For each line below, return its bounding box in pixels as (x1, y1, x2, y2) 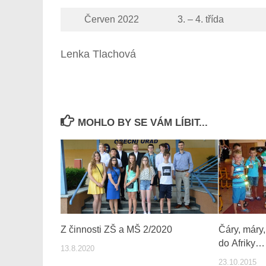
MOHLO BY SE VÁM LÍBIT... (78, 117, 208, 129)
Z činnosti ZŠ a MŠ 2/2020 (61, 224, 172, 235)
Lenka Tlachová (61, 47, 136, 60)
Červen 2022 (84, 14, 139, 25)
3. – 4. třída (177, 14, 224, 25)
